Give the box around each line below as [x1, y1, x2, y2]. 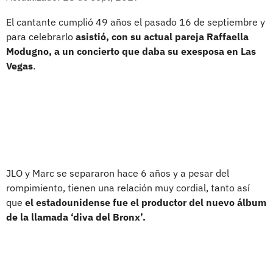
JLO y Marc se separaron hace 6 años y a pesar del [6, 166, 229, 179]
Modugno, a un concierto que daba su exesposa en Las [6, 44, 256, 57]
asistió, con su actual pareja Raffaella [76, 30, 249, 43]
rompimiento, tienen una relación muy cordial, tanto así [6, 181, 250, 194]
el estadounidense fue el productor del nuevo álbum [25, 196, 266, 208]
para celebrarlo [6, 30, 76, 43]
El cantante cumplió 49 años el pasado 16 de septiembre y [6, 15, 265, 28]
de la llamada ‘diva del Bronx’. [6, 210, 146, 223]
